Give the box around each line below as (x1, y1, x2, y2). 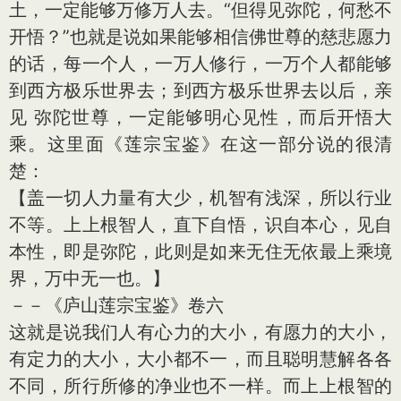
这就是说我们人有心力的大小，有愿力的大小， (9, 321, 392, 343)
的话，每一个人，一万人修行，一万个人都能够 (9, 53, 392, 74)
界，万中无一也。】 (9, 268, 170, 289)
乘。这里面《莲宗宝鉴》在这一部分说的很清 (9, 133, 392, 155)
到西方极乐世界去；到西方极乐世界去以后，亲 (9, 80, 392, 101)
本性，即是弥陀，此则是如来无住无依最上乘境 (9, 241, 392, 262)
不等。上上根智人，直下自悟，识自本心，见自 (9, 214, 392, 235)
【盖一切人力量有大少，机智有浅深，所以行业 (9, 187, 392, 209)
